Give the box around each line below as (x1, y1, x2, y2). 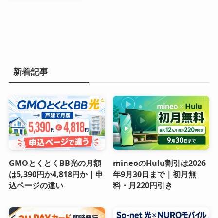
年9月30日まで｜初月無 (113, 169, 197, 180)
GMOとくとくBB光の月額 (8, 158, 101, 169)
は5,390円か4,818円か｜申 (8, 169, 103, 180)
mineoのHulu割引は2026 (113, 158, 206, 169)
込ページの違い (8, 180, 63, 191)
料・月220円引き (113, 180, 173, 191)
